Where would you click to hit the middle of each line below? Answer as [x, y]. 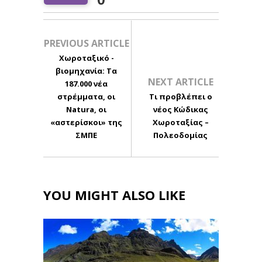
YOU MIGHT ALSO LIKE [114, 194]
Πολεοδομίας [181, 135]
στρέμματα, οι [86, 96]
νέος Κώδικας [180, 109]
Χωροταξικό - [86, 58]
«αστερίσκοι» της [86, 122]
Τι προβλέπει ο [180, 96]
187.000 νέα [86, 83]
